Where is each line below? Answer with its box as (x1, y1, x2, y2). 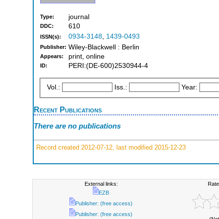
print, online (68, 53, 105, 61)
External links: (84, 181, 118, 187)
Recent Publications (34, 105, 102, 114)
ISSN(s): (40, 34, 61, 40)
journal (68, 13, 89, 21)
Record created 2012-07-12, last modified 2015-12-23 (34, 143, 186, 151)
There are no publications (34, 122, 121, 131)
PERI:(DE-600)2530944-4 (68, 62, 148, 70)
